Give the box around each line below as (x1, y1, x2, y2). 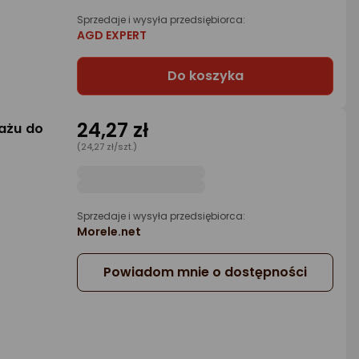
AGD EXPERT (77, 27, 147, 43)
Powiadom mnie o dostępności (103, 263, 307, 281)
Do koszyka (167, 67, 244, 85)
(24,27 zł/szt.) (77, 140, 137, 153)
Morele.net (77, 224, 141, 240)
